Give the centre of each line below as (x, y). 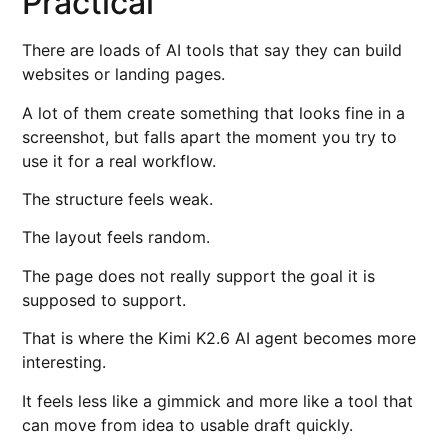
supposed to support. (104, 299)
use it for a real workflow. (119, 160)
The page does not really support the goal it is (199, 275)
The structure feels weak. (118, 198)
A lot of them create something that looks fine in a (214, 112)
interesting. (64, 362)
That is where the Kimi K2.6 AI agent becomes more (219, 338)
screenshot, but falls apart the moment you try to (210, 136)
